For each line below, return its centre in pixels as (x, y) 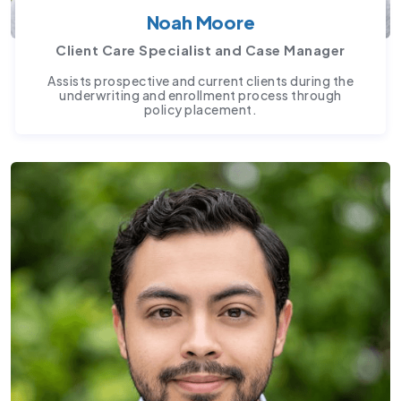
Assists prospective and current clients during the (200, 81)
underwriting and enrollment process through (200, 95)
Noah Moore (200, 22)
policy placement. (200, 110)
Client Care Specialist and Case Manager (200, 50)
